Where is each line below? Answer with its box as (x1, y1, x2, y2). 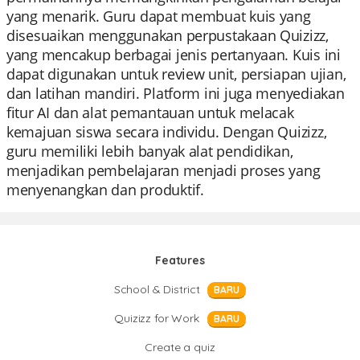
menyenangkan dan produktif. (6, 180, 204, 199)
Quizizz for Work (114, 311, 199, 325)
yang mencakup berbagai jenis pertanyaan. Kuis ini (6, 45, 341, 64)
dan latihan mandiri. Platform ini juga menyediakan (6, 84, 345, 103)
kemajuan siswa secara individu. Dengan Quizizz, (6, 122, 327, 141)
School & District (113, 282, 200, 297)
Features (155, 253, 205, 268)
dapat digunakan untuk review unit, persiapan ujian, (6, 64, 346, 84)
